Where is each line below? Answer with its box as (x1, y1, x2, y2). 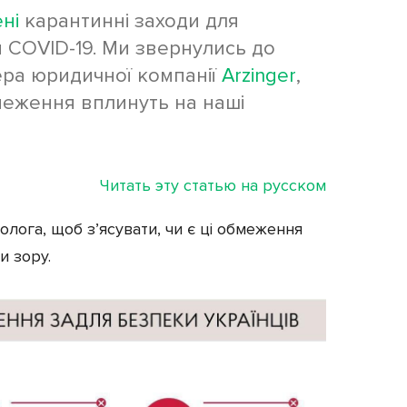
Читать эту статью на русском (100, 174, 326, 195)
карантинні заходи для (19, 8, 239, 34)
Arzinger (222, 63, 296, 88)
